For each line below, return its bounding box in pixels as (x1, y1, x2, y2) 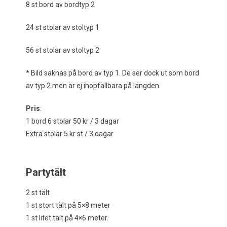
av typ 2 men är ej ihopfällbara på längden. (25, 82, 161, 90)
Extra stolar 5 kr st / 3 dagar (25, 130, 113, 138)
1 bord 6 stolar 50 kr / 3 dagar (25, 117, 119, 126)
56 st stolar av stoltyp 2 (25, 46, 99, 55)
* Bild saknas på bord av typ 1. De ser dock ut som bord (25, 69, 199, 78)
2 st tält (25, 188, 50, 197)
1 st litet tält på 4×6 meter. (25, 214, 108, 222)
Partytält (25, 166, 66, 179)
